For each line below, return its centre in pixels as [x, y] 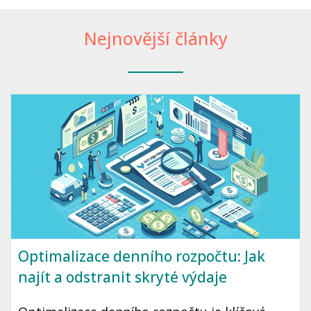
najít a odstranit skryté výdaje [123, 277]
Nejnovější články [155, 38]
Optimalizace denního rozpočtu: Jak [142, 256]
